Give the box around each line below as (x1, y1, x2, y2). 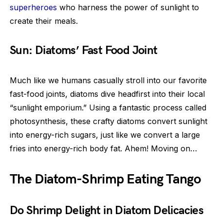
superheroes (10, 2, 57, 12)
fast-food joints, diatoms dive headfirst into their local (10, 89, 205, 99)
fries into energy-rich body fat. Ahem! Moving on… (10, 143, 197, 153)
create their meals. (10, 16, 78, 26)
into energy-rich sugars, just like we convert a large (10, 129, 200, 140)
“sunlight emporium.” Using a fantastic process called (10, 102, 206, 112)
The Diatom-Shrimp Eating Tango (10, 171, 200, 187)
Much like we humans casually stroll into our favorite (10, 75, 207, 85)
